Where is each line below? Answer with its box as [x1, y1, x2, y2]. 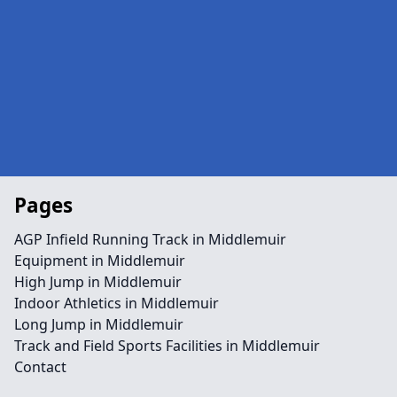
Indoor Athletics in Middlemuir [14, 293, 219, 313]
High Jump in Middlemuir [14, 272, 182, 292]
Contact [14, 357, 66, 377]
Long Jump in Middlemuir [14, 315, 183, 334]
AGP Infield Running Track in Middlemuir [14, 230, 286, 249]
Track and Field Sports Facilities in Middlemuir [14, 336, 320, 355]
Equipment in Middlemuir [14, 251, 185, 270]
